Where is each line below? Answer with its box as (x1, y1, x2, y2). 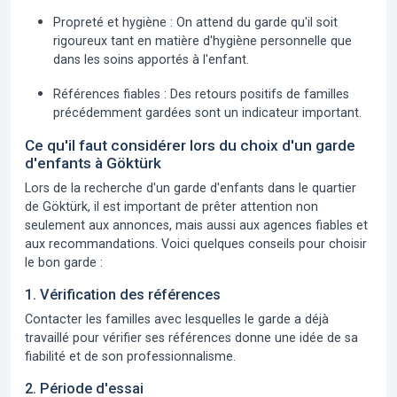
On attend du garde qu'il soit (173, 15, 338, 29)
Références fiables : (53, 87, 167, 101)
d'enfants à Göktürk (25, 154, 161, 172)
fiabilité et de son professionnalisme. (25, 349, 236, 363)
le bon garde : (25, 255, 103, 269)
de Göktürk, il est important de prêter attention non (25, 199, 318, 214)
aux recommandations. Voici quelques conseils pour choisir (25, 237, 367, 251)
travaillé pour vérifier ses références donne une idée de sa (25, 331, 358, 345)
